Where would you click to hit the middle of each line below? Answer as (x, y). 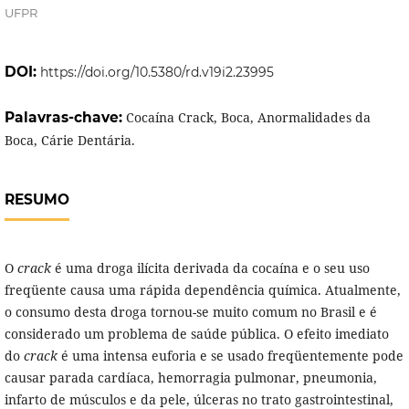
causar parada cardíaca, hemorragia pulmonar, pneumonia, (190, 378)
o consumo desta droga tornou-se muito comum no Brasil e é (190, 312)
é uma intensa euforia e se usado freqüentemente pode (230, 356)
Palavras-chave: (65, 118)
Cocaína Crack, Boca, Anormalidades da (248, 118)
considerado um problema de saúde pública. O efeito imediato (196, 334)
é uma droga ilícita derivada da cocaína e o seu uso (210, 268)
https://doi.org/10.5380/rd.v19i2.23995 (157, 73)
